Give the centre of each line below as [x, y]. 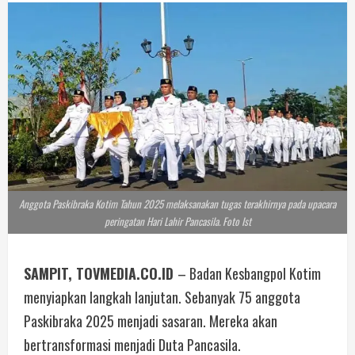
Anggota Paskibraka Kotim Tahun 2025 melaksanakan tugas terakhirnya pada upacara [177, 204]
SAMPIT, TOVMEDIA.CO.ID [101, 274]
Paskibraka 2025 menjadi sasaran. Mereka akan [151, 321]
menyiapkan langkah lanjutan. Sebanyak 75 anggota [162, 298]
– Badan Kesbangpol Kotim [249, 274]
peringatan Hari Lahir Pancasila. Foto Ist [177, 221]
